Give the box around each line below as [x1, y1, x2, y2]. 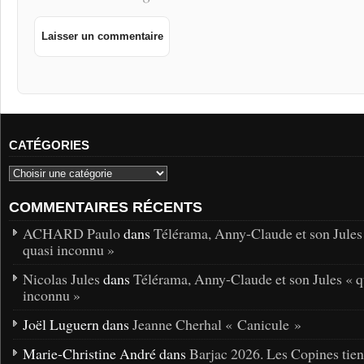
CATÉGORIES [9, 137, 89, 152]
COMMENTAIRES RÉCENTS [9, 199, 202, 216]
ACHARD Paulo [23, 223, 120, 244]
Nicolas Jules [23, 269, 100, 289]
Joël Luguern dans [23, 314, 132, 335]
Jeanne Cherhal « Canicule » [132, 314, 301, 335]
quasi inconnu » [23, 240, 115, 260]
